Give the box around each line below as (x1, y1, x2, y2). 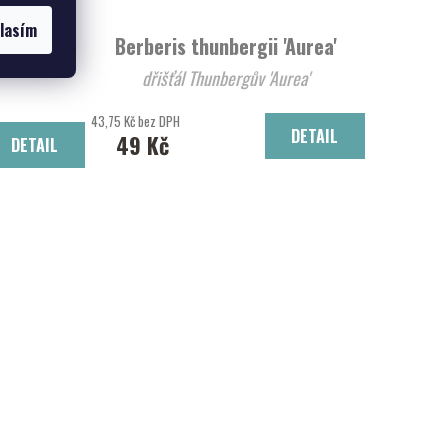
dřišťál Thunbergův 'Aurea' (142, 64, 310, 91)
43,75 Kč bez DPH (91, 110, 181, 131)
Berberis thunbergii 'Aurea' (115, 30, 337, 61)
